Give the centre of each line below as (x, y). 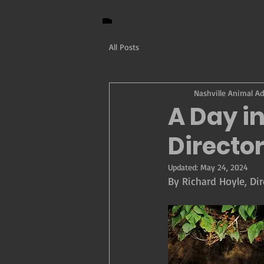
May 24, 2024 (224, 167)
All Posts (124, 47)
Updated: (184, 167)
